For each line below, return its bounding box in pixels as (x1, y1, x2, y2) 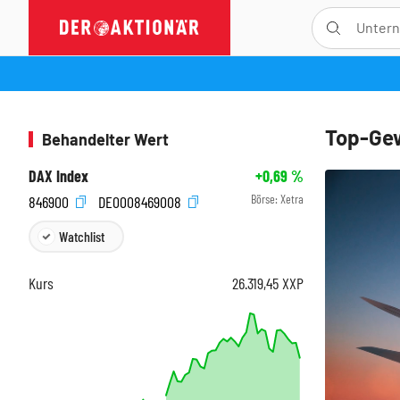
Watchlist (59, 227, 104, 245)
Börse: (251, 191, 280, 206)
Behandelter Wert (42, 129, 169, 149)
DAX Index (29, 166, 88, 186)
